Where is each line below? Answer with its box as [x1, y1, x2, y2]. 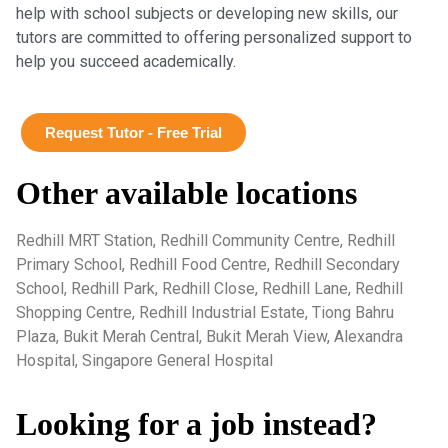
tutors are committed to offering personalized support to [16, 28, 412, 48]
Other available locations [16, 175, 357, 212]
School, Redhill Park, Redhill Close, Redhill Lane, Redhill [16, 279, 403, 299]
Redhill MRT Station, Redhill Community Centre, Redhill [16, 231, 395, 251]
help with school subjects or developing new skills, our [16, 4, 398, 24]
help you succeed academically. [16, 52, 236, 72]
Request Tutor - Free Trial [45, 124, 222, 142]
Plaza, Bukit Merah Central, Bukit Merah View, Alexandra [16, 327, 403, 347]
